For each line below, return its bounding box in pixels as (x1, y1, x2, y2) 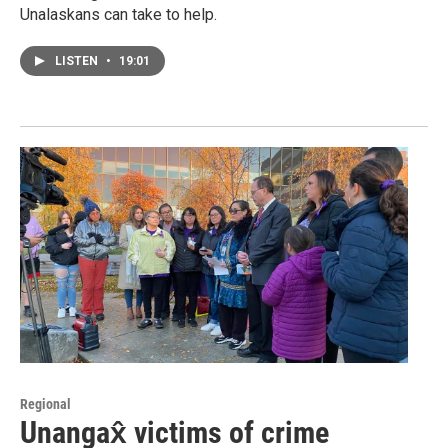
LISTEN (55, 54, 101, 69)
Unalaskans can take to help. (20, 5, 217, 25)
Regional (20, 396, 71, 413)
